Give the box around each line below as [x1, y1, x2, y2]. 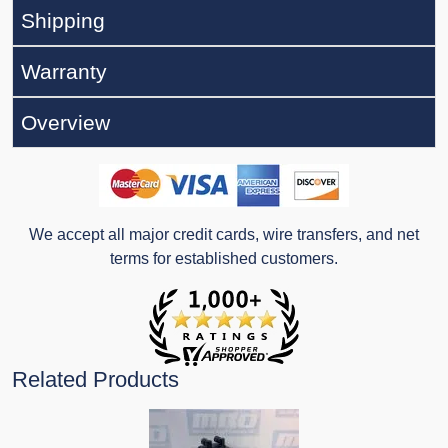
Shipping [21, 9, 105, 33]
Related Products [12, 367, 179, 393]
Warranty [21, 60, 107, 84]
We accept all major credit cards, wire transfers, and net [29, 226, 419, 244]
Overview [21, 111, 110, 135]
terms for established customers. [110, 250, 338, 268]
